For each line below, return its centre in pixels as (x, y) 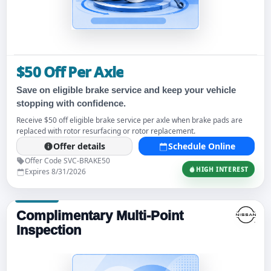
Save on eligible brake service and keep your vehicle (126, 90)
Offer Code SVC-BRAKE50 (67, 161)
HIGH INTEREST (222, 169)
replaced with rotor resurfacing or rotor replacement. (106, 131)
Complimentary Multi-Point (100, 216)
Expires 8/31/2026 (55, 171)
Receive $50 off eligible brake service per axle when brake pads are (129, 120)
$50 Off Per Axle (70, 72)
